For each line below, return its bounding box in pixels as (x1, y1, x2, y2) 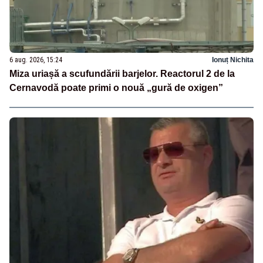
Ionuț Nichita (212, 55, 254, 64)
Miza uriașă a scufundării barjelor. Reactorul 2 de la (9, 68, 235, 79)
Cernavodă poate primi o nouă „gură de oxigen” (9, 82, 223, 93)
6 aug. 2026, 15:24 (9, 55, 62, 64)
